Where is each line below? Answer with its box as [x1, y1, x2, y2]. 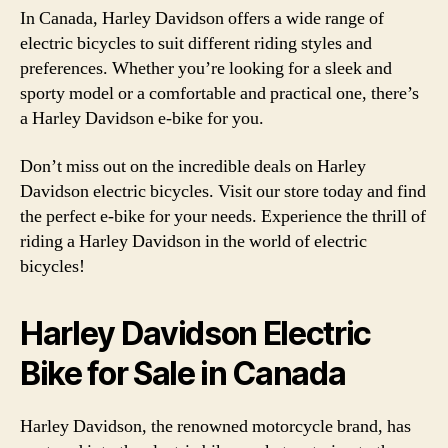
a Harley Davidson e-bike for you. [20, 107, 264, 130]
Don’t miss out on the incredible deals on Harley [20, 154, 366, 178]
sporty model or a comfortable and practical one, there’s [20, 82, 419, 105]
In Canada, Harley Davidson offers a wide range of [20, 7, 384, 30]
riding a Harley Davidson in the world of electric [20, 229, 367, 253]
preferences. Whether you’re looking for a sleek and [20, 57, 392, 80]
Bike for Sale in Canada [20, 353, 346, 393]
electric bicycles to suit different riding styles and [20, 32, 372, 55]
